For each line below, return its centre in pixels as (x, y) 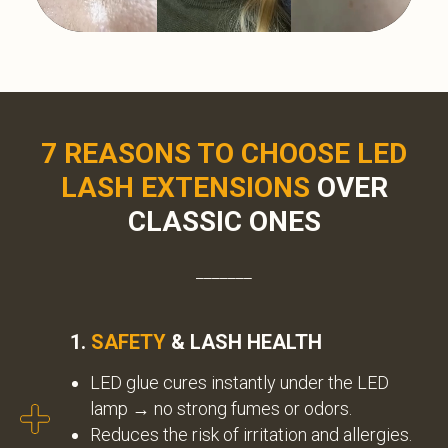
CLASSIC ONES (224, 221)
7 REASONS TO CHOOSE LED (224, 153)
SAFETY (128, 342)
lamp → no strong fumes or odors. (221, 408)
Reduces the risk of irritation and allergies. (251, 434)
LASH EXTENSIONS (185, 187)
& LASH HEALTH (244, 342)
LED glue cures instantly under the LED (239, 382)
